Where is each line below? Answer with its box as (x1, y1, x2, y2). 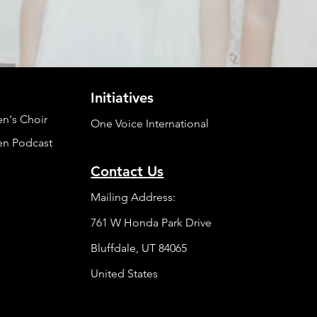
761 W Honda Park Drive (91, 216, 212, 229)
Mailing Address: (91, 190, 176, 204)
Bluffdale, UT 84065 (91, 241, 188, 255)
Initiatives (91, 89, 154, 106)
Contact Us (91, 163, 164, 180)
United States (91, 267, 158, 280)
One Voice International (91, 117, 209, 130)
